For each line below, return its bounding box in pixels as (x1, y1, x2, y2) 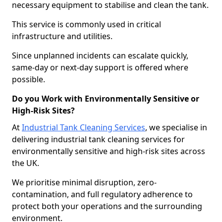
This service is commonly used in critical (12, 19, 161, 30)
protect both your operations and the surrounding (12, 201, 202, 212)
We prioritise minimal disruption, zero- (12, 177, 157, 188)
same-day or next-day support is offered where (12, 62, 188, 73)
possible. (12, 74, 45, 85)
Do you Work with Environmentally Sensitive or (12, 93, 199, 104)
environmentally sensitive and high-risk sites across (12, 146, 205, 157)
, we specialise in (145, 122, 207, 133)
